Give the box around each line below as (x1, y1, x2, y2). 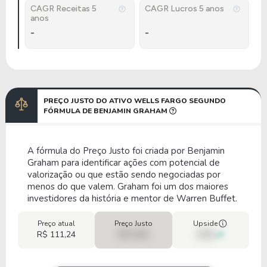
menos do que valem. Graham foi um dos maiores (27, 181, 228, 193)
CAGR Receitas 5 (30, 4, 97, 14)
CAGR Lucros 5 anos (145, 4, 224, 14)
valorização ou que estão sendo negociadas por (27, 169, 221, 181)
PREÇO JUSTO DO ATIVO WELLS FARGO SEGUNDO (44, 96, 226, 105)
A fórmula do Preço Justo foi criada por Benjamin (27, 145, 225, 157)
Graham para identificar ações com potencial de (27, 157, 220, 169)
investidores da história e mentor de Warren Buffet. (27, 193, 237, 204)
